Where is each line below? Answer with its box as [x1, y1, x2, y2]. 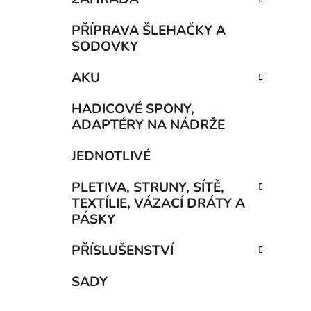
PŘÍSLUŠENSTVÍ [72, 242, 174, 260]
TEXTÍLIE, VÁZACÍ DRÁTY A [72, 194, 245, 213]
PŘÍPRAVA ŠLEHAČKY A [72, 22, 226, 40]
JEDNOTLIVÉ [72, 147, 151, 166]
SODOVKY [72, 37, 138, 56]
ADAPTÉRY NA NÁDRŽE [72, 116, 225, 135]
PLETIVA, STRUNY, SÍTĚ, [72, 178, 224, 197]
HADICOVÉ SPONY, [72, 100, 194, 119]
